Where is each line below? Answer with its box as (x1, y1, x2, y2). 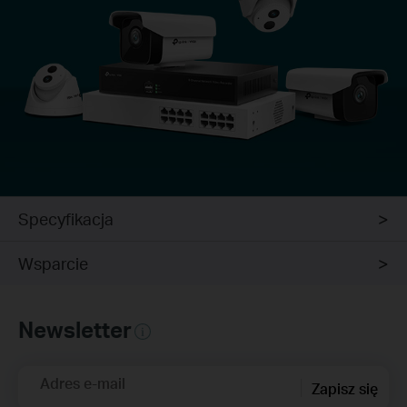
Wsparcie (18, 253, 88, 274)
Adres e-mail (40, 373, 125, 393)
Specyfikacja (18, 208, 114, 230)
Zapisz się (312, 378, 378, 398)
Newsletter (18, 315, 132, 344)
